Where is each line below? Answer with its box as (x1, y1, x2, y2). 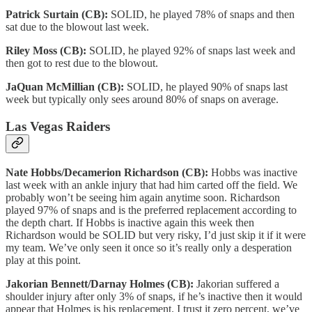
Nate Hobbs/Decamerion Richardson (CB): (6, 166, 211, 178)
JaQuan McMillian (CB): (6, 81, 127, 93)
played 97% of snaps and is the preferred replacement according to (6, 203, 297, 216)
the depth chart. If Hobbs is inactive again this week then (6, 216, 254, 228)
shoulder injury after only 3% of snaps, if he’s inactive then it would (6, 290, 302, 302)
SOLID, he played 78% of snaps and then (111, 8, 295, 21)
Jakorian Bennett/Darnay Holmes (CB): (6, 277, 196, 290)
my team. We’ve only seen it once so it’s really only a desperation (6, 241, 292, 253)
